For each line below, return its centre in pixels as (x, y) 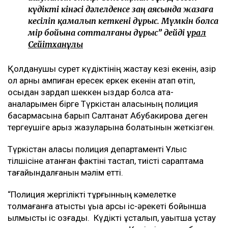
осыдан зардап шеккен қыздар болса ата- (91, 92)
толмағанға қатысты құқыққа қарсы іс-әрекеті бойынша (107, 206)
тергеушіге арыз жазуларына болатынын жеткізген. (111, 127)
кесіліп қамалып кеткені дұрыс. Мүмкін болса (123, 21)
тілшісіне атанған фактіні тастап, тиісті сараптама (106, 161)
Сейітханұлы (55, 44)
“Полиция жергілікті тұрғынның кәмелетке (92, 194)
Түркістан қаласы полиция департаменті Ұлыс (97, 149)
